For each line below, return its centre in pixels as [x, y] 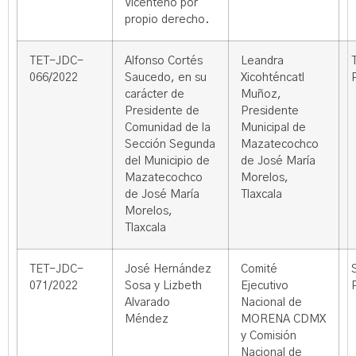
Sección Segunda [170, 145]
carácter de [155, 95]
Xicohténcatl [273, 78]
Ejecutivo [265, 286]
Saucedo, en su [166, 78]
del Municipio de [167, 161]
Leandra [262, 61]
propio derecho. [167, 20]
